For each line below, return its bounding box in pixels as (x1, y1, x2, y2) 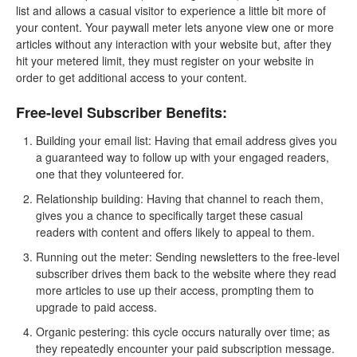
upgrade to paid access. (36, 298, 157, 315)
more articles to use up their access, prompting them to (36, 281, 314, 298)
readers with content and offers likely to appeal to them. (36, 223, 315, 240)
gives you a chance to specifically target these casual (36, 206, 303, 223)
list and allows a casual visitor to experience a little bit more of (16, 2, 326, 19)
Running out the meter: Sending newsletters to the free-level (36, 248, 339, 265)
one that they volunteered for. (36, 165, 184, 182)
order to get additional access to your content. (16, 69, 247, 86)
